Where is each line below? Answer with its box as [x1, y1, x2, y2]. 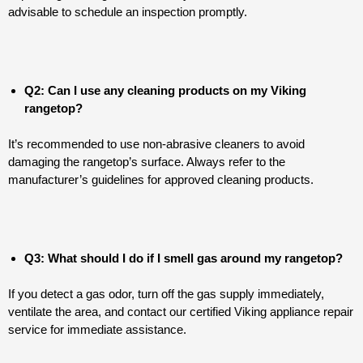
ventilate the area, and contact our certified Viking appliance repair [8, 305, 353, 319]
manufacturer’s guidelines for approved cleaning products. [8, 173, 314, 187]
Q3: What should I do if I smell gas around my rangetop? [24, 250, 343, 265]
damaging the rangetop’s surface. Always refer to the [8, 155, 285, 169]
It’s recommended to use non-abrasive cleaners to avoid [8, 137, 305, 152]
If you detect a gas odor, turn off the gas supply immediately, [8, 287, 324, 301]
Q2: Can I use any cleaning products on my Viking [24, 83, 306, 97]
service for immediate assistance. [8, 322, 186, 337]
